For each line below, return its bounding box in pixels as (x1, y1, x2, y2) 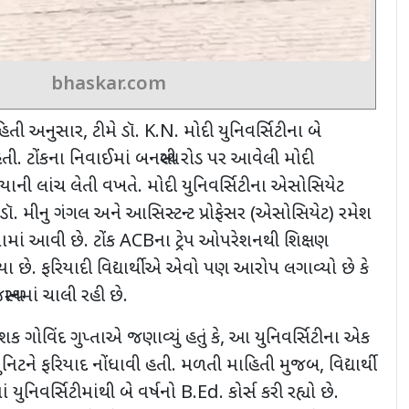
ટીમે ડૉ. (92, 120, 144, 144)
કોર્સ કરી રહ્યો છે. (228, 381, 339, 405)
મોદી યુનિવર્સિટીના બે (184, 120, 321, 144)
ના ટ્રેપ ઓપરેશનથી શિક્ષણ (154, 229, 329, 254)
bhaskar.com (50, 72, 166, 97)
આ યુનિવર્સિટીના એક (229, 326, 370, 351)
